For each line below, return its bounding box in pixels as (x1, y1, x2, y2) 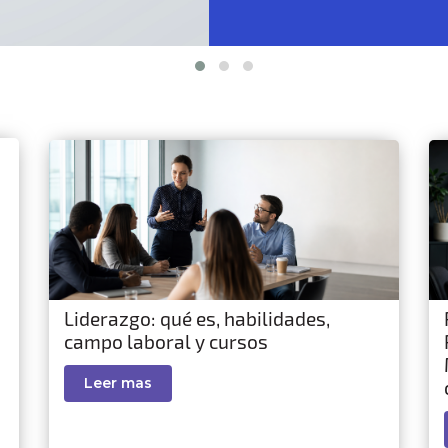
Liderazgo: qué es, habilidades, (64, 307, 330, 330)
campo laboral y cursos (64, 330, 268, 353)
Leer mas (84, 374, 152, 392)
